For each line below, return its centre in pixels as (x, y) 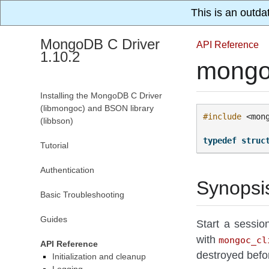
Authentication (68, 170)
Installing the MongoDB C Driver (101, 95)
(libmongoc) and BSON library (97, 108)
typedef (220, 141)
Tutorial (55, 145)
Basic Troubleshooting (83, 195)
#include (222, 117)
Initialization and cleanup (99, 256)
